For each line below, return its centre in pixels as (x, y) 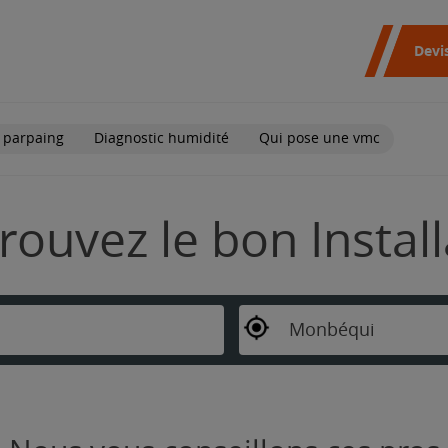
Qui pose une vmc (319, 138)
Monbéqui (331, 329)
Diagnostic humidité (161, 138)
